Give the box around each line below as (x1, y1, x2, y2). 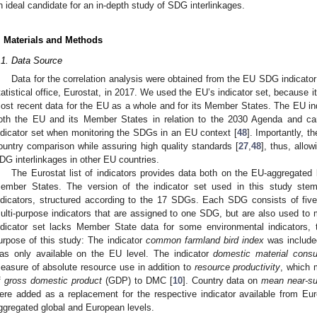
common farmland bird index (145, 234, 265, 246)
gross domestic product (4, 275, 102, 286)
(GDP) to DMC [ (101, 275, 173, 286)
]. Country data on (182, 275, 262, 286)
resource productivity (194, 261, 281, 272)
